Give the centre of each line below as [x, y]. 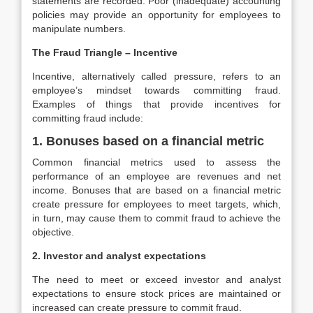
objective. [53, 232]
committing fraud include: [88, 118]
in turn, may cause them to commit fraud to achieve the [156, 218]
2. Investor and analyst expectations [119, 256]
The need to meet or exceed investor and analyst [156, 279]
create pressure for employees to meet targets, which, [156, 204]
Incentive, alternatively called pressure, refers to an [156, 76]
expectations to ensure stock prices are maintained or [156, 293]
